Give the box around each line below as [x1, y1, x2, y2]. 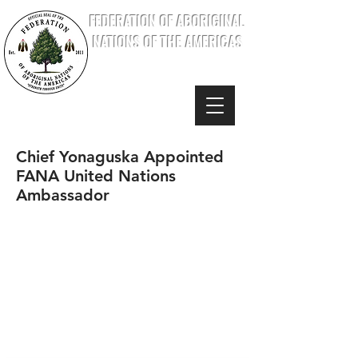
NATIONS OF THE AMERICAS [92, 31, 243, 52]
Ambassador [16, 185, 109, 205]
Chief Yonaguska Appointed [16, 147, 224, 166]
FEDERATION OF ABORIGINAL [89, 10, 245, 31]
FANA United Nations [16, 166, 176, 185]
